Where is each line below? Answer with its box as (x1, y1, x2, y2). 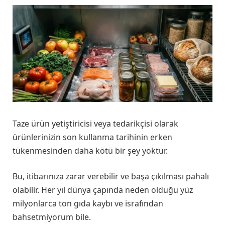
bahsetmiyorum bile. (13, 211, 91, 223)
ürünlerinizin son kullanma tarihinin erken (13, 131, 172, 143)
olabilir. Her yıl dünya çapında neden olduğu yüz (13, 184, 193, 196)
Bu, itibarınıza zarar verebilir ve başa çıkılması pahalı (13, 171, 209, 182)
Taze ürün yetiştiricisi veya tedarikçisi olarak (13, 118, 178, 129)
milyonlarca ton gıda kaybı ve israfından (13, 198, 163, 209)
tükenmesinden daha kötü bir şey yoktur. (13, 145, 168, 156)
